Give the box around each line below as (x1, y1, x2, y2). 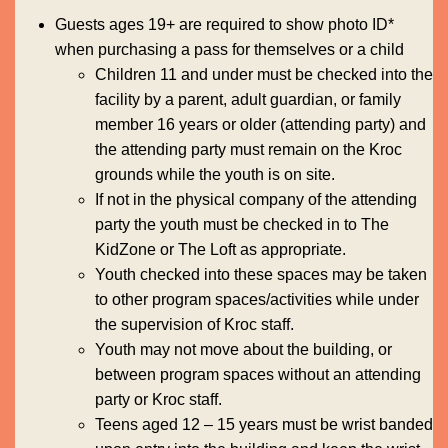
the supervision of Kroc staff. (95, 315, 294, 333)
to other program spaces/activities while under (95, 290, 419, 308)
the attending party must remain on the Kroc (95, 140, 402, 158)
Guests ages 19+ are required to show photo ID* (55, 15, 394, 33)
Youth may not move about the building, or (95, 340, 392, 358)
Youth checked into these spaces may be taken (95, 265, 427, 283)
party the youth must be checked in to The (95, 215, 389, 233)
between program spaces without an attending (95, 365, 421, 383)
